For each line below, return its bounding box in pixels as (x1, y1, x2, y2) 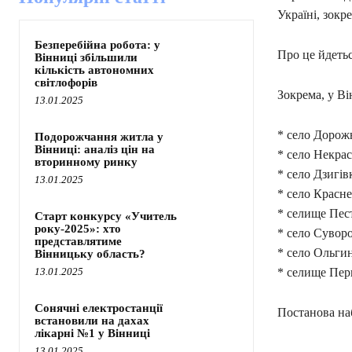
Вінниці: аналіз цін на (35, 143, 155, 156)
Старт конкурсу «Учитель (35, 210, 177, 223)
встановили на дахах (35, 314, 149, 328)
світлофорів (35, 76, 97, 90)
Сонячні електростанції (35, 302, 163, 315)
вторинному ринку (35, 156, 137, 169)
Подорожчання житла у (35, 130, 163, 144)
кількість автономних (35, 64, 154, 77)
